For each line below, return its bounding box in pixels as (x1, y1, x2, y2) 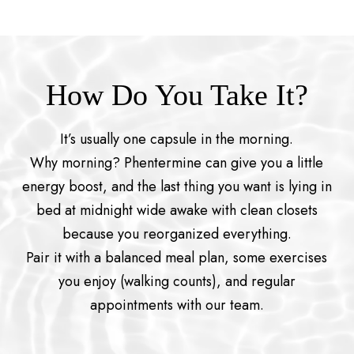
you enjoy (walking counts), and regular (58, 270, 296, 292)
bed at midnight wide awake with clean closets (36, 199, 318, 220)
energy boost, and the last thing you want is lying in (21, 175, 332, 197)
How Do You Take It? (45, 77, 308, 111)
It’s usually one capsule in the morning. (60, 128, 294, 149)
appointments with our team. (89, 294, 264, 315)
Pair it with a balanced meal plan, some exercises (26, 247, 328, 268)
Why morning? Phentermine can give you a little (30, 152, 324, 173)
